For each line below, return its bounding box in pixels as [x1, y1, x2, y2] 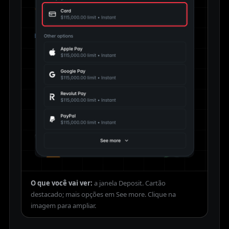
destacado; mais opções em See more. [31, 189, 146, 199]
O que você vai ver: [31, 178, 93, 188]
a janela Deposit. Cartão [94, 178, 166, 188]
